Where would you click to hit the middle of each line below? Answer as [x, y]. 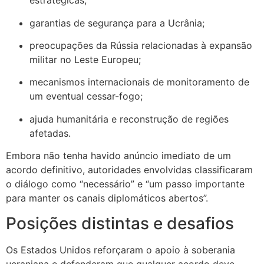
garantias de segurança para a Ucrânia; [117, 23]
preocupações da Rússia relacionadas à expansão [141, 45]
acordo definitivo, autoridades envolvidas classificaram [129, 170]
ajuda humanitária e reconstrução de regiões [129, 119]
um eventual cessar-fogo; [86, 96]
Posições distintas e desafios [120, 223]
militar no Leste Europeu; [85, 59]
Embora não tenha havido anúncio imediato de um [118, 156]
